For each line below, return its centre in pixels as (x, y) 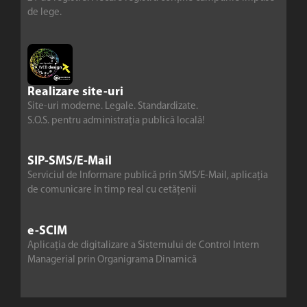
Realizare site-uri (75, 92)
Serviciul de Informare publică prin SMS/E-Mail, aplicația (148, 176)
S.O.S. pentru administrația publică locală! (116, 121)
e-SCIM (47, 231)
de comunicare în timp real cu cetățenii (112, 191)
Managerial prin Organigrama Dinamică (112, 260)
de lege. (45, 13)
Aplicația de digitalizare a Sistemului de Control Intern (143, 245)
